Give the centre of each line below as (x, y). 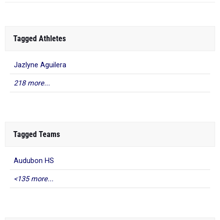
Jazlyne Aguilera (40, 65)
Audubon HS (34, 161)
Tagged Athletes (40, 39)
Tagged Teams (37, 134)
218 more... (32, 83)
